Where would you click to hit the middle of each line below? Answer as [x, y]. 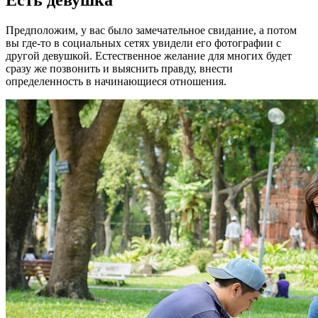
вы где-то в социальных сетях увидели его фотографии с [143, 43]
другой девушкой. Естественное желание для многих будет [149, 56]
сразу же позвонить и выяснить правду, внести [119, 69]
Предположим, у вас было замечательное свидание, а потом [151, 31]
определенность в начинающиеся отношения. [116, 82]
